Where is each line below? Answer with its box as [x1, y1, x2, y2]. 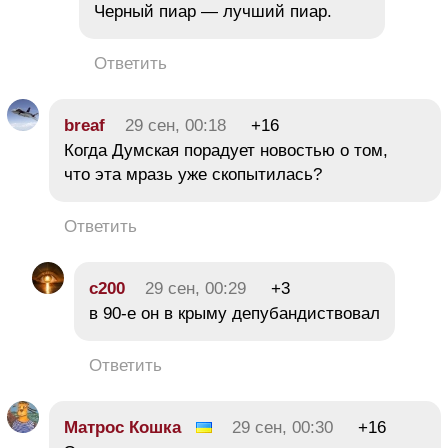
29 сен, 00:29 [145, 278, 246, 298]
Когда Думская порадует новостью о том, [64, 140, 388, 160]
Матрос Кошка [64, 417, 181, 437]
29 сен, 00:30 [232, 417, 333, 437]
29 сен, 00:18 [125, 115, 226, 135]
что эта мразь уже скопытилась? [64, 164, 322, 184]
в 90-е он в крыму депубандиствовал [89, 303, 380, 323]
